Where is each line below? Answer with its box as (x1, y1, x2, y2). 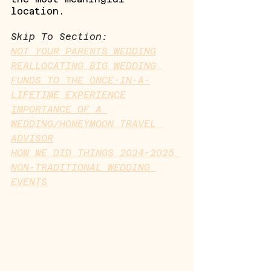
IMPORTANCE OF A (11, 104, 108, 114)
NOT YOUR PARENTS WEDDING (11, 46, 156, 56)
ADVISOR (11, 133, 53, 143)
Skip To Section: (11, 31, 108, 42)
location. (11, 6, 64, 16)
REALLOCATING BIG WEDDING (11, 60, 162, 71)
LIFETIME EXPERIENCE (11, 90, 126, 100)
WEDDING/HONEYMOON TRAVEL (11, 119, 162, 129)
